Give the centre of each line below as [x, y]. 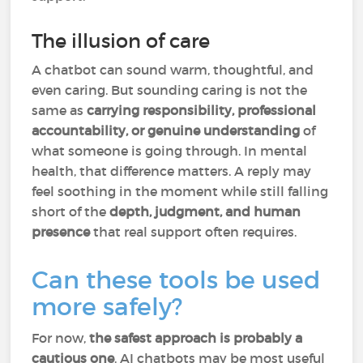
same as [60, 110]
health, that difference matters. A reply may [172, 171]
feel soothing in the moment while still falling [180, 191]
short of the [71, 211]
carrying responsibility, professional [202, 110]
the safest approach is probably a [196, 338]
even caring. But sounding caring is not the [170, 90]
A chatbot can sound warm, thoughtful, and [173, 70]
